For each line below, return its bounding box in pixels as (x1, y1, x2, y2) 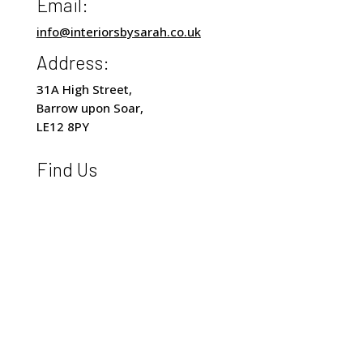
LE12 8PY (36, 118, 89, 135)
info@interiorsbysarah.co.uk (36, 23, 201, 41)
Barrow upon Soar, (36, 100, 143, 117)
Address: (36, 51, 109, 75)
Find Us (36, 158, 97, 181)
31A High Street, (36, 81, 132, 98)
